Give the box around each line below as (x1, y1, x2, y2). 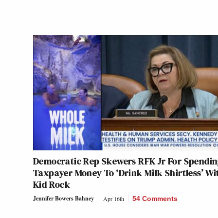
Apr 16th (103, 195, 124, 203)
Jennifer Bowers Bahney (33, 194, 94, 203)
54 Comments (132, 195, 178, 203)
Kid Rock (33, 178, 71, 192)
